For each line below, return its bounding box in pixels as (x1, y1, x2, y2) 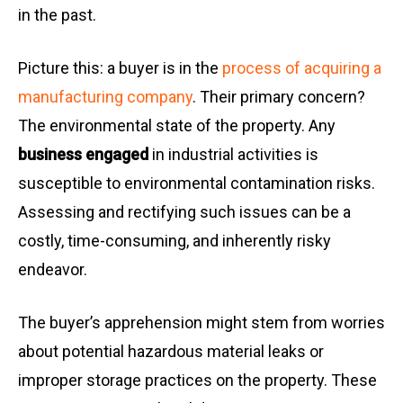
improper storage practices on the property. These (18, 371, 377, 390)
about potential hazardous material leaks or (18, 342, 324, 362)
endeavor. (18, 260, 87, 280)
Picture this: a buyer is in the (18, 58, 222, 78)
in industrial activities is (148, 145, 318, 165)
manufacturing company (18, 87, 193, 107)
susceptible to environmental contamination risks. (18, 174, 375, 193)
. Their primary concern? (193, 87, 365, 107)
